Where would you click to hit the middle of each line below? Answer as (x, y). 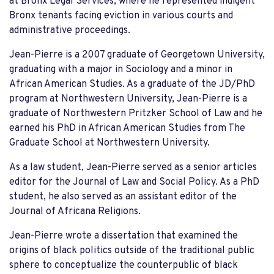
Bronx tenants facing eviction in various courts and (121, 16)
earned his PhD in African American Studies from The (127, 128)
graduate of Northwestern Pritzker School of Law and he (136, 113)
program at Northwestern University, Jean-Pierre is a (128, 99)
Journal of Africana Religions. (76, 211)
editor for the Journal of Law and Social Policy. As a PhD (134, 182)
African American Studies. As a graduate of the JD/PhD (132, 84)
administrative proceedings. (70, 30)
